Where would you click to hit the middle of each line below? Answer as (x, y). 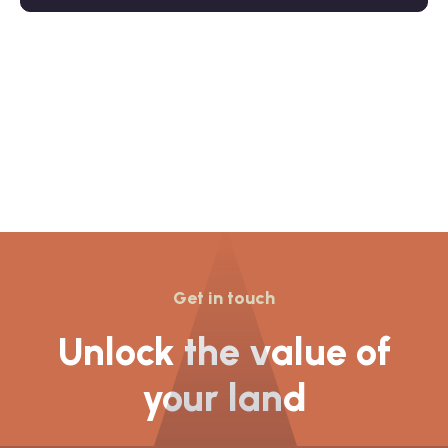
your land (224, 397)
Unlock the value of (224, 351)
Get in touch (224, 297)
